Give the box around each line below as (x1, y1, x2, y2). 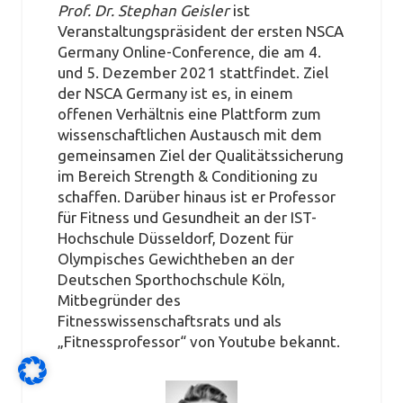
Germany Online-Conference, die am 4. (57, 42, 321, 60)
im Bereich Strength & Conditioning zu (57, 166, 318, 184)
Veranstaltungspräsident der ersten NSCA (57, 22, 344, 40)
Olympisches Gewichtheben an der (57, 249, 294, 267)
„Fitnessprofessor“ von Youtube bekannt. (57, 332, 340, 350)
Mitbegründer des (57, 291, 181, 309)
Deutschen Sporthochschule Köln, (57, 270, 285, 288)
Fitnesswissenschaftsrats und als (57, 311, 282, 329)
